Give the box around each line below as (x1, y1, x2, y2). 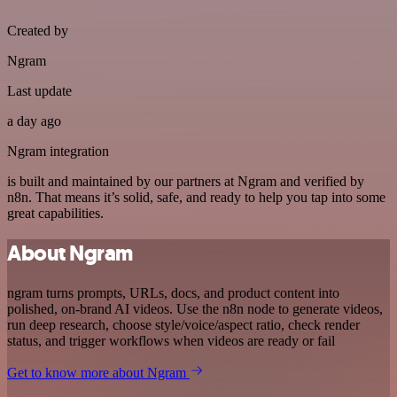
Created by (7, 22, 68, 38)
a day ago (7, 113, 61, 128)
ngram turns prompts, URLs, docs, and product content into (7, 284, 339, 300)
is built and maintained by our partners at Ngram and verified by (7, 173, 364, 189)
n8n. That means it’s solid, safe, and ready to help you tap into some (7, 189, 385, 205)
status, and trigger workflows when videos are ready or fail (7, 332, 335, 348)
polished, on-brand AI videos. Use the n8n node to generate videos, (7, 300, 383, 316)
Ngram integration (7, 143, 109, 159)
